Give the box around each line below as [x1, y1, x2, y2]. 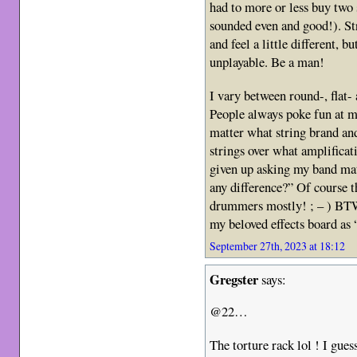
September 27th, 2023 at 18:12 [210, 237, 346, 253]
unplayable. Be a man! [210, 53, 325, 72]
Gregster [210, 269, 259, 289]
